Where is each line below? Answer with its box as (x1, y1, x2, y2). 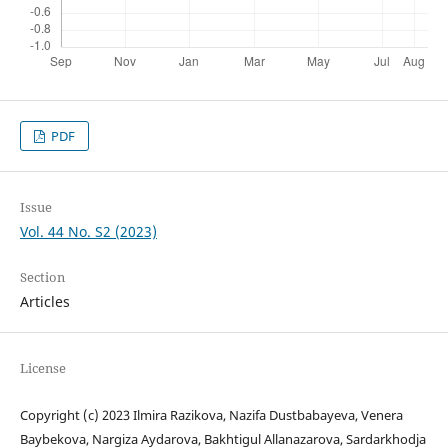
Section (19, 268, 65, 287)
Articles (19, 292, 70, 312)
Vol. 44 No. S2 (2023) (19, 222, 157, 242)
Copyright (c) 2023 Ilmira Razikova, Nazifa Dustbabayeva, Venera (19, 406, 403, 425)
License (19, 359, 66, 378)
